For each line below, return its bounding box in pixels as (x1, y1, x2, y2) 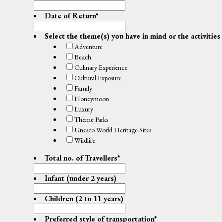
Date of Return (44, 10, 96, 21)
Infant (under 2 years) (44, 173, 116, 184)
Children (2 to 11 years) (44, 193, 123, 204)
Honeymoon (74, 94, 109, 104)
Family (74, 84, 92, 93)
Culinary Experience (74, 63, 127, 72)
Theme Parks (74, 115, 108, 124)
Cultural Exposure (74, 73, 121, 83)
